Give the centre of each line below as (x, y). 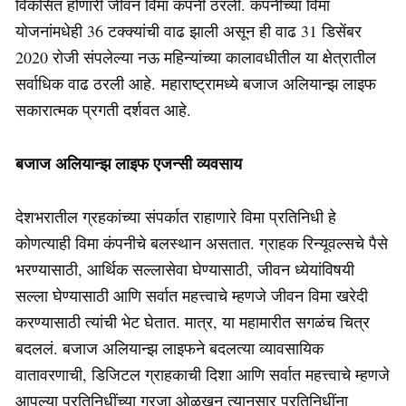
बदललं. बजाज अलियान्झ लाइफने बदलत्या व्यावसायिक (169, 348)
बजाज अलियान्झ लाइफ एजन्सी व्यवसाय (129, 163)
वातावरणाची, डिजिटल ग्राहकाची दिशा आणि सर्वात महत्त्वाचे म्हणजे (203, 374)
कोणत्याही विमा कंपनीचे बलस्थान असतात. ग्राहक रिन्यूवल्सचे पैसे (202, 242)
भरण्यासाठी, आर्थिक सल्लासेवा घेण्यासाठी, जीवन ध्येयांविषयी (185, 269)
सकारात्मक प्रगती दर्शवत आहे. (106, 109)
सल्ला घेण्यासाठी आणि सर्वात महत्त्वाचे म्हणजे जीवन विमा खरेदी (192, 295)
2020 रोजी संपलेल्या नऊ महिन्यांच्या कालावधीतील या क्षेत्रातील (196, 57)
